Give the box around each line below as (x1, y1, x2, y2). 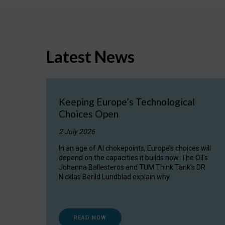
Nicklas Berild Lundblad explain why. (59, 172, 171, 181)
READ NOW (74, 214, 106, 221)
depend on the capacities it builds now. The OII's (59, 153, 208, 162)
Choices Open (59, 107, 119, 120)
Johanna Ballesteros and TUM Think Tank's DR (59, 163, 205, 171)
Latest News (46, 46, 135, 66)
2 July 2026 (59, 127, 95, 136)
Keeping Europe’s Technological (59, 95, 195, 107)
